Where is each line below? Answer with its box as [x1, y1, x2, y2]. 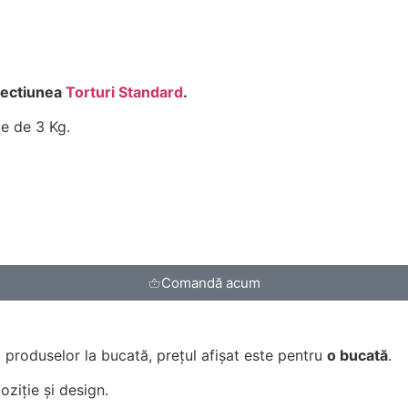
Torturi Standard [66, 83, 183, 101]
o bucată [327, 345, 388, 364]
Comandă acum [161, 273, 260, 291]
